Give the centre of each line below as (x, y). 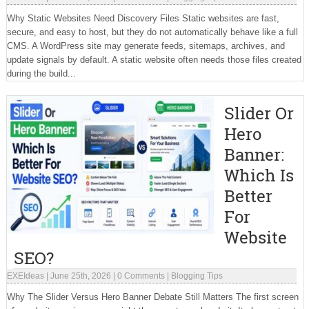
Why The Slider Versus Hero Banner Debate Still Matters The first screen (152, 297)
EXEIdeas (25, 276)
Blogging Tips (197, 276)
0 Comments (141, 276)
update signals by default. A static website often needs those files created (154, 60)
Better (248, 196)
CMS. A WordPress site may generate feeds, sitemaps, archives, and (146, 46)
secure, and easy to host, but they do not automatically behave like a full (152, 32)
